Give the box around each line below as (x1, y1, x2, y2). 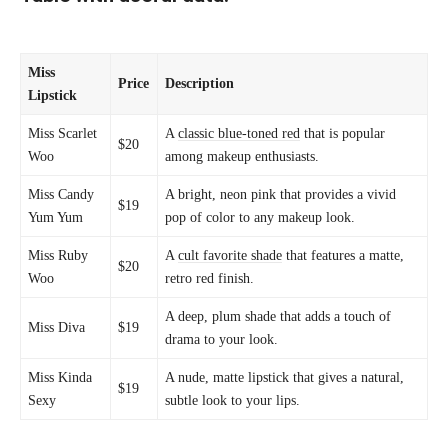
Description (165, 75, 235, 92)
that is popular (300, 125, 386, 142)
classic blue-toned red (178, 125, 301, 142)
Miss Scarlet (28, 125, 98, 142)
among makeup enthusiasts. (165, 148, 320, 165)
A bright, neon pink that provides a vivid (165, 186, 397, 203)
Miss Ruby (28, 247, 89, 264)
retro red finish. (165, 270, 255, 287)
